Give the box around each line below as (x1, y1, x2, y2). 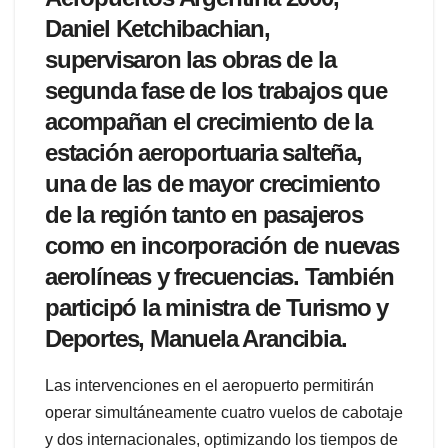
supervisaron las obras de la (45, 46, 336, 74)
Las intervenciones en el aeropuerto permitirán (45, 377, 374, 395)
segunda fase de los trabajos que (45, 77, 387, 105)
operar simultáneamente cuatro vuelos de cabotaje (45, 404, 403, 422)
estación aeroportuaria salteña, (45, 139, 362, 167)
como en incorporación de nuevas (45, 232, 399, 260)
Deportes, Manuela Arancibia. (45, 325, 347, 353)
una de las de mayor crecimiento (45, 170, 380, 198)
